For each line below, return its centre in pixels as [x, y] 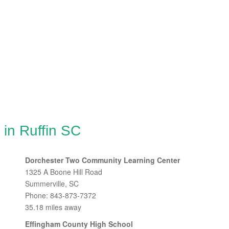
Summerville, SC [52, 184]
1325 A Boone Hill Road [64, 172]
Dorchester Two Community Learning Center [102, 160]
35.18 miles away [53, 207]
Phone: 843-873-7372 [61, 195]
